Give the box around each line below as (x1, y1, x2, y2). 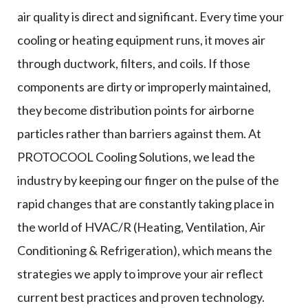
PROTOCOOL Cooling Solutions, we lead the (17, 148, 255, 164)
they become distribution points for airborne (17, 102, 254, 118)
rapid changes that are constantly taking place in (17, 195, 274, 211)
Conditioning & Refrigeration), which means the (17, 242, 272, 258)
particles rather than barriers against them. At (17, 125, 261, 141)
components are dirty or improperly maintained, (17, 78, 271, 94)
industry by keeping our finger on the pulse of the (17, 172, 279, 188)
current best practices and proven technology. (17, 289, 265, 305)
